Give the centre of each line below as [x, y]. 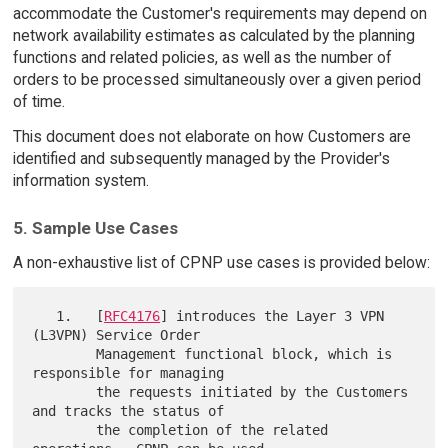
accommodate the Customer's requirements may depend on [219, 14]
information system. [80, 181]
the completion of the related [64, 429]
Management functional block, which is [64, 353]
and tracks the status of [128, 410]
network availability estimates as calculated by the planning [213, 36]
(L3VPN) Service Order [116, 334]
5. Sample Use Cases [95, 227]
